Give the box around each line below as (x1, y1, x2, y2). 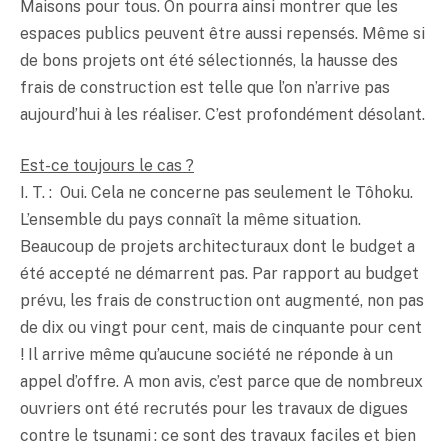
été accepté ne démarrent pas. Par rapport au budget (20, 264, 419, 284)
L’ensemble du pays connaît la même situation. (20, 210, 365, 230)
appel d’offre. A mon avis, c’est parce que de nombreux (20, 372, 423, 392)
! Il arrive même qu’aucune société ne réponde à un (20, 345, 393, 365)
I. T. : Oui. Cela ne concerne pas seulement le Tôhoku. (20, 183, 413, 203)
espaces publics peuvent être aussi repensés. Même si (20, 23, 425, 43)
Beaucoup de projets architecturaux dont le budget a (20, 237, 415, 257)
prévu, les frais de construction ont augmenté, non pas (20, 291, 424, 311)
